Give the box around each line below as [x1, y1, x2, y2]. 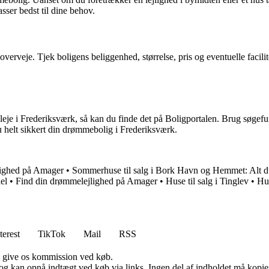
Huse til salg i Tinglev [166, 176, 249, 187]
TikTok [38, 229, 65, 240]
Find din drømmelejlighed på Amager [16, 176, 157, 187]
